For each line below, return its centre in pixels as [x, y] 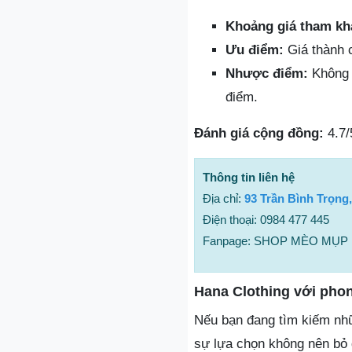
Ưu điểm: [255, 50]
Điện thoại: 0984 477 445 [266, 220]
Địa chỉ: [224, 198]
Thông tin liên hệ [249, 177]
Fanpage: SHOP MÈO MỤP [275, 241]
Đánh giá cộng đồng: [259, 133]
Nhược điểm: [267, 73]
